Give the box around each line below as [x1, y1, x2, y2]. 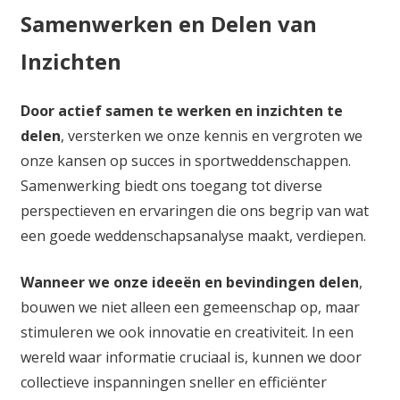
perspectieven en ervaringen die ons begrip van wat [20, 201, 369, 221]
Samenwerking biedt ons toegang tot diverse [20, 176, 322, 196]
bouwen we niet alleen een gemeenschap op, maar [20, 297, 360, 318]
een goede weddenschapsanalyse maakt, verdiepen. [20, 226, 366, 246]
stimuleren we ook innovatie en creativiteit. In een [20, 322, 354, 343]
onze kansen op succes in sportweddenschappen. [20, 151, 351, 171]
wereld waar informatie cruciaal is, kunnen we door [20, 347, 362, 368]
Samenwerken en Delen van [20, 9, 317, 39]
